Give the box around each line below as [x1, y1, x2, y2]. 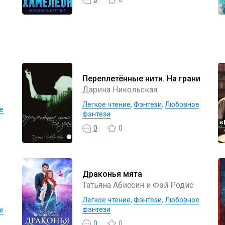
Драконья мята [82, 169, 142, 179]
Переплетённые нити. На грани [82, 73, 200, 83]
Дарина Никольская [82, 84, 157, 94]
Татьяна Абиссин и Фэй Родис [82, 180, 193, 190]
